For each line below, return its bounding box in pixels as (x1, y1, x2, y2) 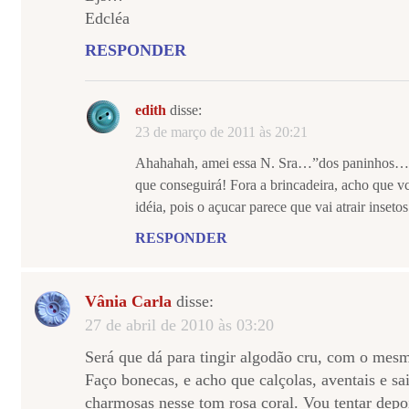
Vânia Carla (85, 292, 172, 310)
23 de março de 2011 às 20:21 (135, 124, 308, 140)
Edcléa (85, 9, 130, 27)
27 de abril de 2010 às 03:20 (85, 316, 274, 334)
